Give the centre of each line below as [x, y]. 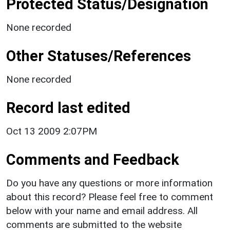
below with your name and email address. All [102, 210]
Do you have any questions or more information [109, 183]
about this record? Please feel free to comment [110, 197]
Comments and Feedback [93, 159]
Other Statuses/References [99, 56]
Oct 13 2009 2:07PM [52, 131]
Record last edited [68, 108]
